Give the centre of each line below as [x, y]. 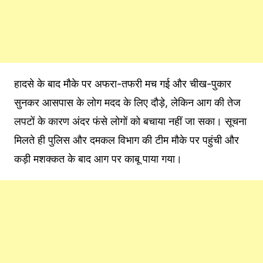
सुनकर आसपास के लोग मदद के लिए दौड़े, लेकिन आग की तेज [127, 103]
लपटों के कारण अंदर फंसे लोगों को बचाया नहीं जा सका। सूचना [130, 122]
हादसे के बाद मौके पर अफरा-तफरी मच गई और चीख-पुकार [122, 84]
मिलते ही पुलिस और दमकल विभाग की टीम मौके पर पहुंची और [126, 140]
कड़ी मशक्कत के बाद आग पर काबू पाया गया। [98, 159]
